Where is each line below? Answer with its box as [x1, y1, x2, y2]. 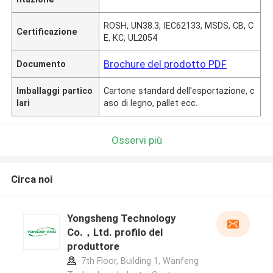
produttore [66, 240, 119, 253]
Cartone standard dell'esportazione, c [104, 85, 255, 96]
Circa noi [10, 173, 52, 186]
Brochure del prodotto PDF [104, 57, 227, 70]
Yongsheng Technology [66, 212, 175, 225]
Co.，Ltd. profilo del [66, 226, 163, 239]
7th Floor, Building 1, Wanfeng [78, 256, 199, 266]
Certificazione [16, 26, 78, 37]
